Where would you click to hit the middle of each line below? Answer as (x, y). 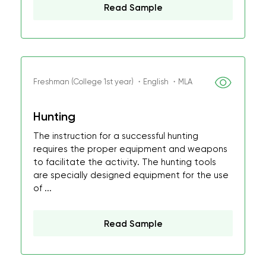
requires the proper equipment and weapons (130, 149)
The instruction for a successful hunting (116, 136)
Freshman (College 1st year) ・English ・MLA (113, 82)
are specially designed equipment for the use (131, 175)
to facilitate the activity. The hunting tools (125, 162)
